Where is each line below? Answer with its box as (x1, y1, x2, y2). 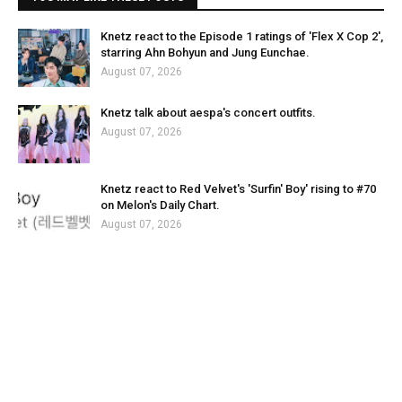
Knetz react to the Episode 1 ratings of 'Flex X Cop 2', (100, 30, 383, 43)
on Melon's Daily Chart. (100, 198, 220, 212)
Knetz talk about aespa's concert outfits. (100, 106, 316, 119)
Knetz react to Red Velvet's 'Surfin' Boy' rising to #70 (100, 182, 376, 196)
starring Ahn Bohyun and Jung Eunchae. (100, 46, 310, 59)
